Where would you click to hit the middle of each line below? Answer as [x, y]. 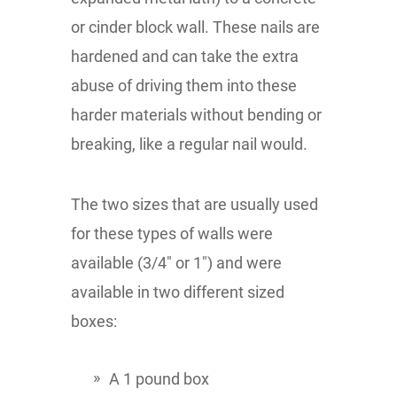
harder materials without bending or [196, 114]
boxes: [94, 321]
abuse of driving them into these [184, 85]
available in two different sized [178, 292]
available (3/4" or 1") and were [176, 262]
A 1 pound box [159, 378]
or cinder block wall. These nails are [195, 27]
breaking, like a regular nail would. [189, 144]
